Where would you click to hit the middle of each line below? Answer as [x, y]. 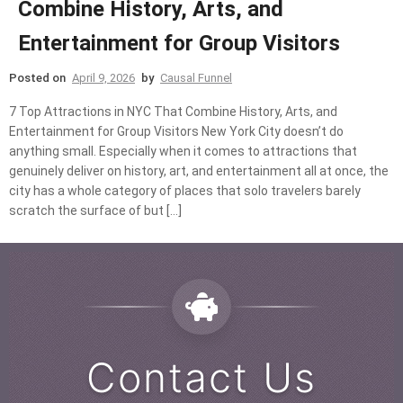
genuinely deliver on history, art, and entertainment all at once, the [199, 170]
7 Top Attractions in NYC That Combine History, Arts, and [173, 111]
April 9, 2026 [103, 77]
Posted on [39, 77]
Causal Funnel [196, 77]
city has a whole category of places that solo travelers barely [185, 190]
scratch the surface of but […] [95, 210]
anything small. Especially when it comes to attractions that [183, 151]
